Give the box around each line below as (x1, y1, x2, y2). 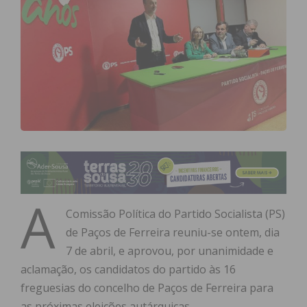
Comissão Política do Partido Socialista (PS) (66, 206, 285, 222)
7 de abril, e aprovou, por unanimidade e (66, 243, 273, 259)
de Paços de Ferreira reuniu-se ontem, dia (66, 225, 280, 241)
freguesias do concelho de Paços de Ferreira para (21, 280, 273, 296)
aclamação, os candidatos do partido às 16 (21, 262, 236, 278)
